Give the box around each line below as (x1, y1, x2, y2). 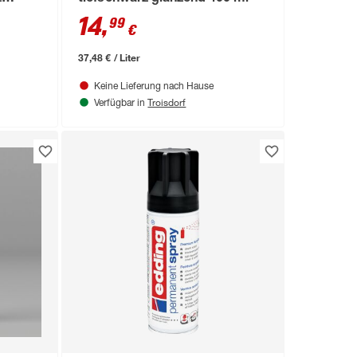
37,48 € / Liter (78, 51, 140, 65)
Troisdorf (147, 96, 186, 109)
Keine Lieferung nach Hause (94, 82, 214, 92)
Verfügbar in (94, 99, 148, 109)
